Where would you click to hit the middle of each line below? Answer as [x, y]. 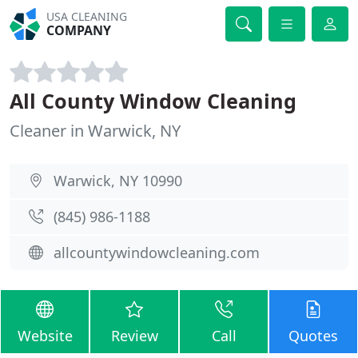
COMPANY [79, 30]
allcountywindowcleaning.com [157, 253]
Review [134, 336]
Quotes [313, 336]
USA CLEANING [87, 16]
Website [45, 336]
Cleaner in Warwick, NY [95, 131]
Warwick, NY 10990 [118, 181]
